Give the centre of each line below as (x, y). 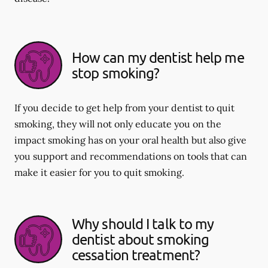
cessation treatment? (136, 255)
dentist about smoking (141, 239)
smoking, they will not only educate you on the (118, 124)
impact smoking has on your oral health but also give (130, 140)
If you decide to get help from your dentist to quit (124, 108)
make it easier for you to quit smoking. (99, 172)
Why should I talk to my (143, 223)
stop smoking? (116, 73)
